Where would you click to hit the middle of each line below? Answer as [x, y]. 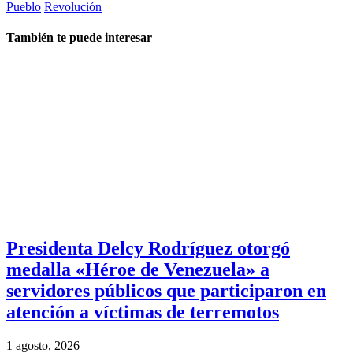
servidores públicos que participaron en [166, 291]
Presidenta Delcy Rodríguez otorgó [148, 249]
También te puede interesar [79, 38]
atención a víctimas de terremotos [143, 312]
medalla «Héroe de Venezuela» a [138, 270]
